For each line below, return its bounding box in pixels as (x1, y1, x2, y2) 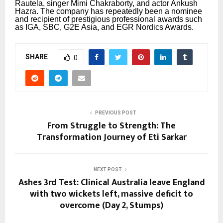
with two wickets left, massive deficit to (30, 186, 193, 202)
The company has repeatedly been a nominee (40, 6, 202, 15)
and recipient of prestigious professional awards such (15, 14, 202, 23)
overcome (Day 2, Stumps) (60, 198, 163, 213)
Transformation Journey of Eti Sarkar (36, 129, 187, 145)
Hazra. (15, 6, 40, 15)
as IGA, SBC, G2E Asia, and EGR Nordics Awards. (15, 22, 194, 31)
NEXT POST (93, 166, 122, 172)
